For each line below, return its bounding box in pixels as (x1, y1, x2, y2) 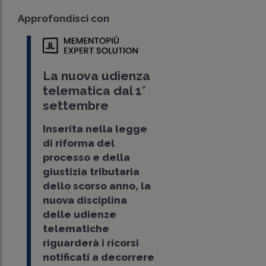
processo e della (42, 151, 130, 164)
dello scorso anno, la (42, 180, 151, 192)
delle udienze (42, 208, 116, 221)
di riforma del (42, 137, 115, 150)
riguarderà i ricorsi (42, 237, 139, 249)
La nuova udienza (42, 68, 150, 84)
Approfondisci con (18, 12, 109, 24)
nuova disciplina (42, 194, 127, 207)
